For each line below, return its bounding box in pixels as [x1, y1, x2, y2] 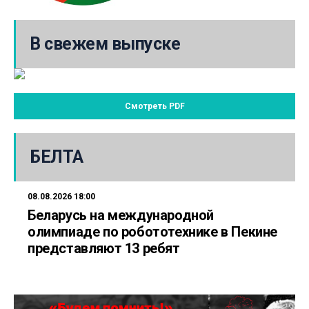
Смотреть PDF [124, 101, 185, 111]
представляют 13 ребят [28, 239, 180, 257]
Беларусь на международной [28, 206, 214, 223]
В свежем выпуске [30, 33, 180, 54]
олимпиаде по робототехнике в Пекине [28, 223, 278, 240]
